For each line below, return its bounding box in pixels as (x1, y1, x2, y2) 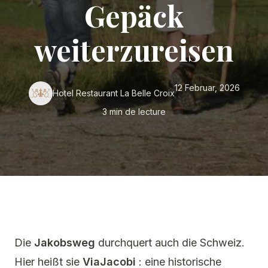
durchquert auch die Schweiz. (95, 236, 245, 249)
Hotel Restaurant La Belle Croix (52, 88, 175, 98)
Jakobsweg (34, 236, 95, 249)
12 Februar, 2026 (174, 83, 240, 93)
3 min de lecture (102, 106, 166, 117)
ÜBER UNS (109, 89, 159, 99)
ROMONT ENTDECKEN (81, 56, 187, 66)
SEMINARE (109, 23, 159, 33)
